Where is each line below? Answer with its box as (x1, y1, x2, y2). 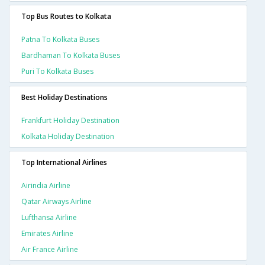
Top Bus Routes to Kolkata (21, 11, 111, 22)
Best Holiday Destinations (21, 92, 108, 103)
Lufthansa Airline (21, 212, 77, 223)
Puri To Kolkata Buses (21, 66, 93, 77)
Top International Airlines (21, 157, 107, 168)
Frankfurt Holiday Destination (21, 115, 119, 126)
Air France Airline (21, 244, 78, 255)
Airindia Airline (21, 180, 70, 191)
